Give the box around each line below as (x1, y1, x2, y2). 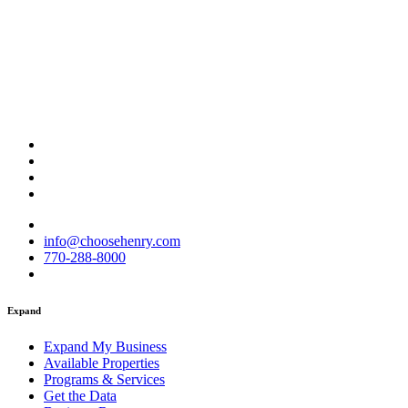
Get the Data (44, 387, 117, 403)
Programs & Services (44, 371, 165, 387)
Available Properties (44, 354, 159, 371)
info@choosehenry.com (44, 232, 180, 249)
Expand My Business (44, 338, 167, 354)
